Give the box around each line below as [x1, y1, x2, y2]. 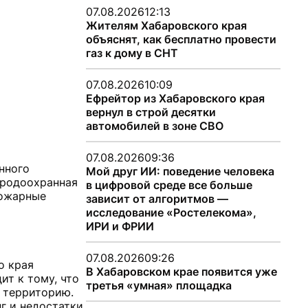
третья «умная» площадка [85, 278, 232, 292]
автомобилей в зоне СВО [85, 119, 223, 133]
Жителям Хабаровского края [85, 19, 247, 32]
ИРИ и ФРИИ [85, 219, 154, 233]
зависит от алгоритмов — [85, 192, 228, 206]
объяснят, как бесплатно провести [85, 32, 276, 46]
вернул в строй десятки [85, 105, 216, 119]
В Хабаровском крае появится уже [85, 265, 277, 278]
